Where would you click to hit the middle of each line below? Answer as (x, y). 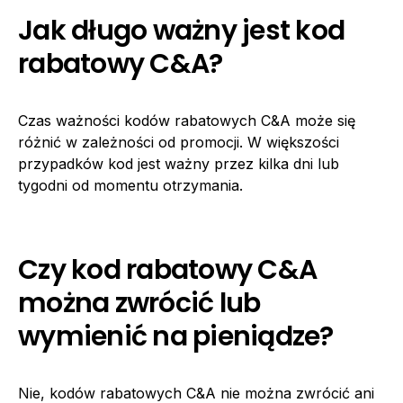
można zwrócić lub (139, 303)
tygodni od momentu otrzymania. (130, 185)
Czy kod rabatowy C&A (167, 269)
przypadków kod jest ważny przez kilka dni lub (179, 163)
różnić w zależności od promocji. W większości (179, 142)
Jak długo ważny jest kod (181, 30)
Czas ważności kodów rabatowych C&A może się (187, 120)
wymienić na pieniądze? (176, 336)
